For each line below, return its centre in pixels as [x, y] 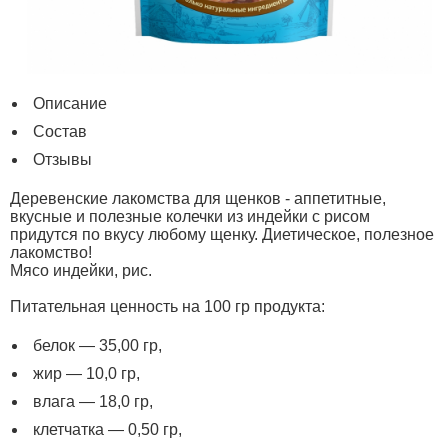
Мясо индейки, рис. [81, 270]
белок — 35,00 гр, [97, 345]
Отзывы [62, 159]
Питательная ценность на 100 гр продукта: [167, 306]
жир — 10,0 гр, [86, 373]
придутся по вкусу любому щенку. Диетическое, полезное [222, 234]
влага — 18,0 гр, [93, 401]
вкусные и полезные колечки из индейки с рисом [190, 216]
